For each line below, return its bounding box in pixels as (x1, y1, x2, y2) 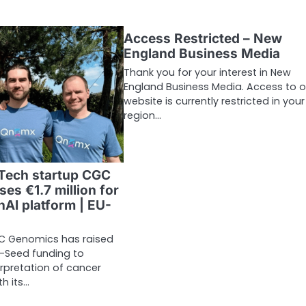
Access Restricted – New (123, 30, 282, 46)
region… (123, 108, 161, 122)
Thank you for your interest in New (123, 65, 291, 79)
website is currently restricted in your (123, 94, 305, 108)
